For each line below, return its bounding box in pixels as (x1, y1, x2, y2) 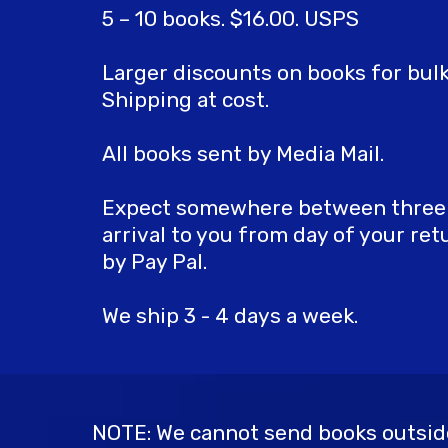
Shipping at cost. (102, 87, 269, 113)
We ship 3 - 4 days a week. (102, 303, 358, 329)
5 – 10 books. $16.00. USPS (102, 6, 359, 32)
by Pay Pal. (102, 249, 207, 275)
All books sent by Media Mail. (102, 141, 384, 167)
